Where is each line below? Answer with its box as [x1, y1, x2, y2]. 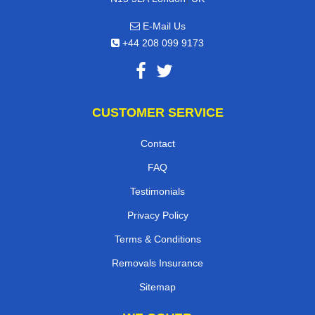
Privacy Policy [127, 209, 188, 221]
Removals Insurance [112, 257, 203, 269]
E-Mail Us [139, 20, 186, 32]
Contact [140, 137, 175, 149]
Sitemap [139, 281, 176, 292]
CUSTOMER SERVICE [91, 105, 224, 120]
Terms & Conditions [114, 233, 201, 245]
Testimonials [130, 185, 185, 197]
